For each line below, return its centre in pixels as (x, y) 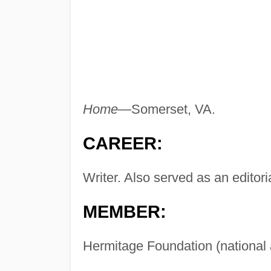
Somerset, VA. (173, 109)
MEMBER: (124, 212)
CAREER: (122, 144)
